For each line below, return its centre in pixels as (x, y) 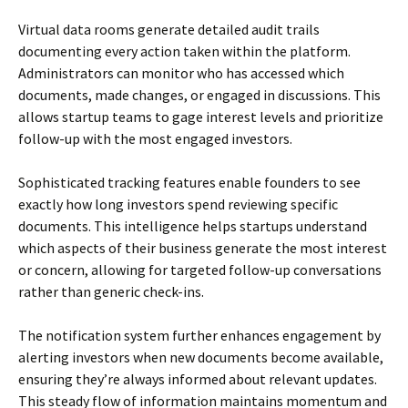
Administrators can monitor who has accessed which (181, 73)
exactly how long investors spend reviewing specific (178, 204)
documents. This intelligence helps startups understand (193, 226)
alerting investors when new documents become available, (201, 357)
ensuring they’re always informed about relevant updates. (198, 379)
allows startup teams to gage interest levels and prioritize (201, 117)
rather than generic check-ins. (111, 291)
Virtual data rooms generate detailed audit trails (169, 29)
